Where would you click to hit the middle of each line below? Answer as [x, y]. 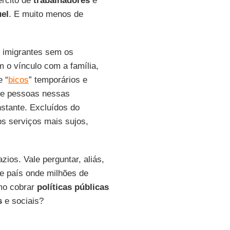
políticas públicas [71, 187]
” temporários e [58, 80]
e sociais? [23, 201]
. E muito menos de [46, 14]
